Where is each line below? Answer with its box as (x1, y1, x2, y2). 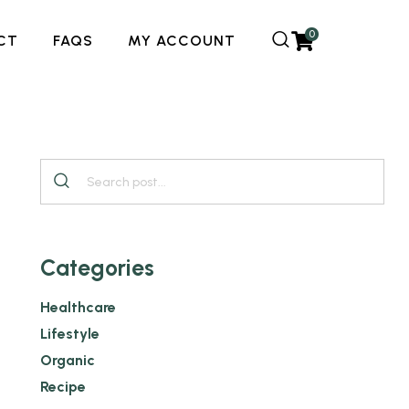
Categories (40, 253, 154, 281)
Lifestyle (40, 324, 100, 342)
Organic (40, 351, 95, 369)
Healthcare (40, 298, 116, 316)
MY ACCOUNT (128, 31, 236, 49)
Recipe (40, 377, 86, 395)
